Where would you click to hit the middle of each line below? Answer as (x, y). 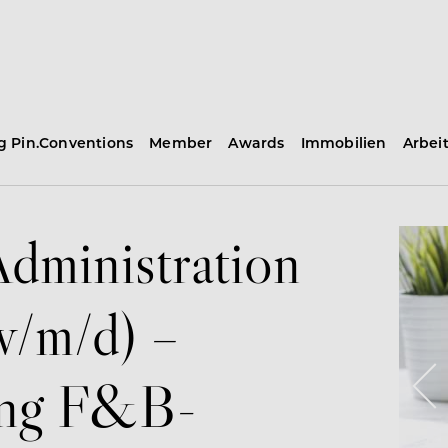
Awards (256, 142)
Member (181, 142)
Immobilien (343, 142)
